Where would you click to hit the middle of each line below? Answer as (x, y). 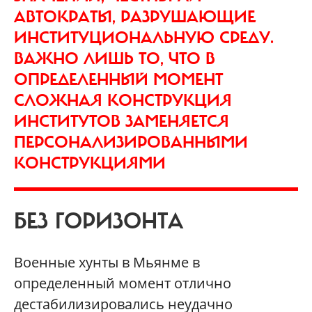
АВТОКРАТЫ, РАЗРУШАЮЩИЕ (135, 16)
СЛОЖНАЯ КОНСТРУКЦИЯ (123, 100)
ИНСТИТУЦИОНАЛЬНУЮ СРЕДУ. (144, 37)
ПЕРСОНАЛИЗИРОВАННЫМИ (131, 142)
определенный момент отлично (123, 283)
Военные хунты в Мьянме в (107, 262)
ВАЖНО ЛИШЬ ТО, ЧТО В (115, 58)
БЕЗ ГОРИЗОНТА (99, 221)
